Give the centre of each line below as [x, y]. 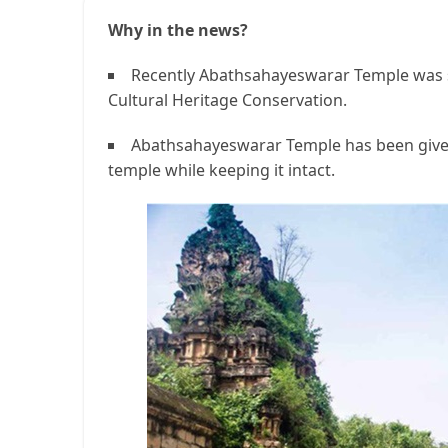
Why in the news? [178, 30]
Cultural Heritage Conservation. [227, 100]
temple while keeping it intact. [221, 170]
